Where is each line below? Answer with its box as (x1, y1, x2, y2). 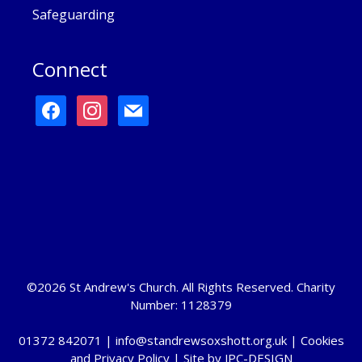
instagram (76, 95, 148, 115)
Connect (32, 55, 107, 82)
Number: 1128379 (130, 296, 232, 313)
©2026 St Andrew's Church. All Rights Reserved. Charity (27, 278, 335, 295)
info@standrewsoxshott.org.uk (115, 331, 287, 348)
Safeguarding (32, 5, 115, 23)
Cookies (300, 331, 344, 348)
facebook (35, 95, 99, 115)
